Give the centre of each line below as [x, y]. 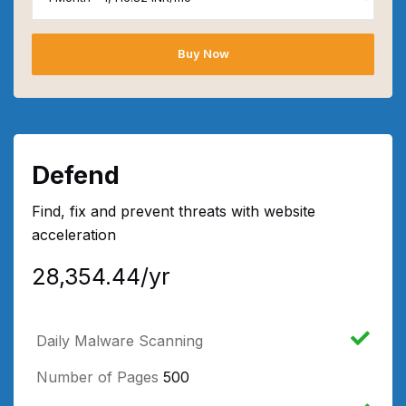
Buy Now [203, 54]
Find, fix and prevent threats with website [174, 211]
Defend [76, 175]
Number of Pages [97, 377]
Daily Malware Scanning [120, 340]
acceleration [74, 234]
